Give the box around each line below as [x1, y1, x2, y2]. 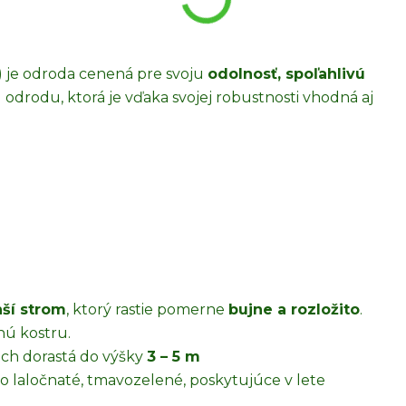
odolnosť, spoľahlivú [208, 65, 365, 82]
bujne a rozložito [228, 301, 360, 318]
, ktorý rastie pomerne [66, 301, 228, 318]
